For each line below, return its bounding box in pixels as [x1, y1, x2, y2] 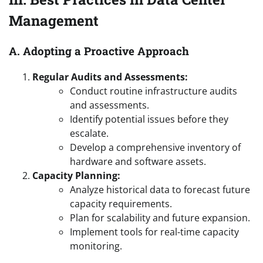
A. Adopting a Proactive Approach [9, 43, 189, 58]
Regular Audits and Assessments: [32, 70, 188, 84]
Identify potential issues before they [70, 113, 228, 126]
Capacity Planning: [32, 169, 120, 183]
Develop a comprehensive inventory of [70, 141, 241, 154]
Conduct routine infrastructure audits [70, 85, 237, 98]
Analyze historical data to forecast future [70, 183, 250, 197]
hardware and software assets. [70, 155, 206, 168]
